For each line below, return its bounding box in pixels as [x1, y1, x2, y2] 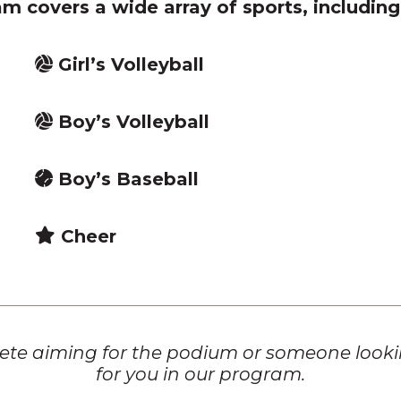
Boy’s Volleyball [52, 111, 209, 133]
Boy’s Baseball [52, 168, 199, 191]
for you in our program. [96, 363, 305, 386]
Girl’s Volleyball [52, 54, 204, 76]
